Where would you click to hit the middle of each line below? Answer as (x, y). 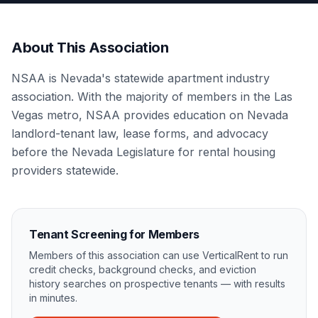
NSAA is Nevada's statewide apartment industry (141, 78)
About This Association (90, 48)
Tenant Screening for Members (114, 234)
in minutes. (53, 298)
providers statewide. (65, 170)
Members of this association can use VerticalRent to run (159, 255)
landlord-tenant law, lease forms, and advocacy (140, 133)
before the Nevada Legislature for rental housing (143, 152)
